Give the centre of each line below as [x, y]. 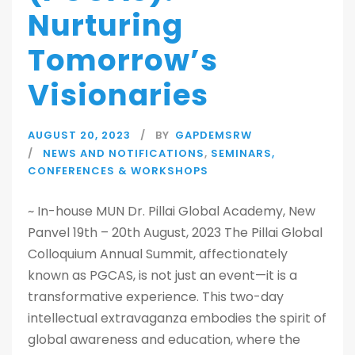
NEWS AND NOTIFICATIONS [124, 153]
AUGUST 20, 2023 [79, 135]
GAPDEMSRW [214, 135]
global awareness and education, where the [164, 340]
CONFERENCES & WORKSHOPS [118, 171]
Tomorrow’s [123, 60]
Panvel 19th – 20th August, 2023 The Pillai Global [175, 233]
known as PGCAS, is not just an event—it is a [162, 275]
